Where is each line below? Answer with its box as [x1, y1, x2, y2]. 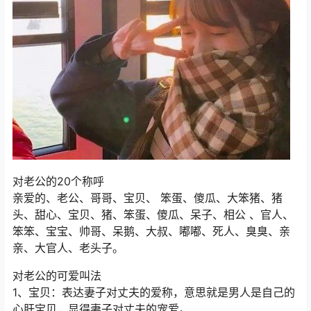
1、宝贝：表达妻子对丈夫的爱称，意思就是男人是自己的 [12, 285, 295, 300]
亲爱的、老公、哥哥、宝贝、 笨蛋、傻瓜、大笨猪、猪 [12, 191, 283, 205]
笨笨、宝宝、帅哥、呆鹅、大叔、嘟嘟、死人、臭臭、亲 [12, 224, 290, 239]
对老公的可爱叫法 [12, 269, 101, 283]
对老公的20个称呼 [12, 174, 104, 189]
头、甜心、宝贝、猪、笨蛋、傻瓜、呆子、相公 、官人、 [12, 208, 294, 222]
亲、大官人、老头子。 [12, 241, 124, 255]
